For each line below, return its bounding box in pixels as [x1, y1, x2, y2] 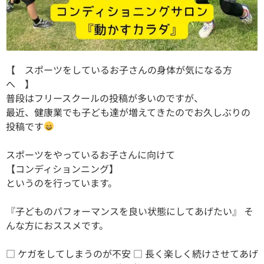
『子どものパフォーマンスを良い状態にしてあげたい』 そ [6, 203, 253, 218]
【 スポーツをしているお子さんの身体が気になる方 [6, 62, 232, 77]
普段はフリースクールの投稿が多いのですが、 [6, 90, 203, 105]
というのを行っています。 [6, 175, 117, 190]
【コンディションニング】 [6, 161, 118, 176]
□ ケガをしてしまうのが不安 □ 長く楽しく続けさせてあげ [6, 246, 258, 260]
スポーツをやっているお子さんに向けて [6, 147, 175, 161]
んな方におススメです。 [6, 217, 108, 232]
